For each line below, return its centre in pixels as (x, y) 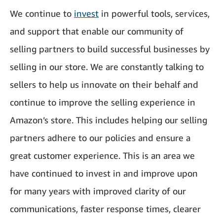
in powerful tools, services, (154, 14)
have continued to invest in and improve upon (104, 173)
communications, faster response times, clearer (105, 209)
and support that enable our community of (97, 31)
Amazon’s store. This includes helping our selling (109, 120)
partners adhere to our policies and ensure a (100, 138)
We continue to (42, 14)
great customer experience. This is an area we (102, 156)
